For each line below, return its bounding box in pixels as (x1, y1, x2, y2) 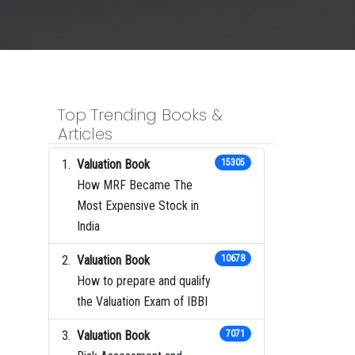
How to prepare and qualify (77, 273, 211, 288)
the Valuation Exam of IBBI (77, 293, 208, 309)
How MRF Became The (77, 177, 193, 193)
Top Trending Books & (58, 103, 223, 126)
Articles (58, 122, 113, 145)
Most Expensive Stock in (77, 197, 199, 213)
